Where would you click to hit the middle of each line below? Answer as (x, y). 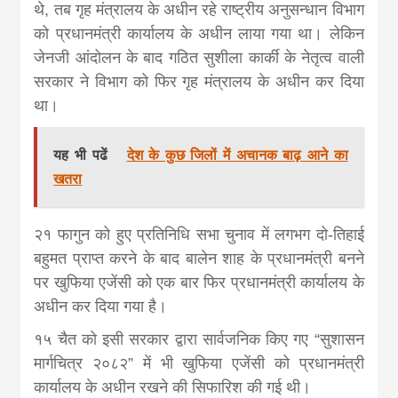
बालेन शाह (215, 258)
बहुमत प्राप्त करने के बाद (110, 258)
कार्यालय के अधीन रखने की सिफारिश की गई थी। (173, 387)
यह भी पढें (84, 155)
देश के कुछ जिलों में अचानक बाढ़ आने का (237, 155)
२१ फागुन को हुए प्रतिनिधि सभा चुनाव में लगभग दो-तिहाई (199, 234)
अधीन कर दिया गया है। (101, 306)
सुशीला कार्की (241, 57)
